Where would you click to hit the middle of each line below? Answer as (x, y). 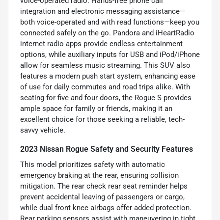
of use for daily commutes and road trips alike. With (105, 87)
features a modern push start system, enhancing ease (108, 76)
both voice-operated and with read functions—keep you (110, 22)
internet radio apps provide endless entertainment (101, 43)
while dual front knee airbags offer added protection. (106, 207)
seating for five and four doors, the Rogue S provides (106, 97)
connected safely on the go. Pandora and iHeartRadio (107, 33)
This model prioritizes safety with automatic (93, 164)
